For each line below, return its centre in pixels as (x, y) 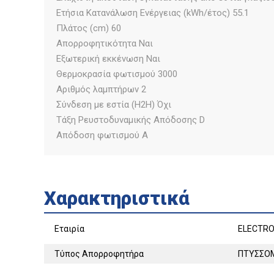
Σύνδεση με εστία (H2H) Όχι (114, 104)
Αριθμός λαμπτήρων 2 (101, 89)
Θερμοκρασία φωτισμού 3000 (117, 74)
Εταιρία (69, 228)
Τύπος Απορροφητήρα (99, 254)
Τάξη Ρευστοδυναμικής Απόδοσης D (131, 120)
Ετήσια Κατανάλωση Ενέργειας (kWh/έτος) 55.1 (153, 13)
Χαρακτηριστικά (117, 198)
